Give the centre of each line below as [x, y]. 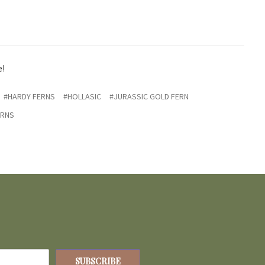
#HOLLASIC [82, 97]
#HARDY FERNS [29, 97]
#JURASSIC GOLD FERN [149, 97]
